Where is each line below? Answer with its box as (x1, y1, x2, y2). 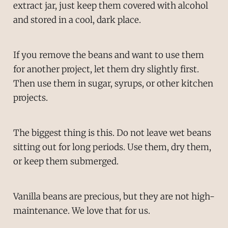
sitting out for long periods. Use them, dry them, (13, 141, 211, 153)
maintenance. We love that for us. (13, 205, 150, 216)
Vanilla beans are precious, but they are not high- (13, 190, 215, 202)
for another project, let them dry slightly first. (13, 64, 199, 75)
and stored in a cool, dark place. (13, 14, 141, 26)
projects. (13, 92, 48, 104)
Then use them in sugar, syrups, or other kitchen (13, 78, 213, 90)
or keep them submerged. (13, 155, 119, 167)
